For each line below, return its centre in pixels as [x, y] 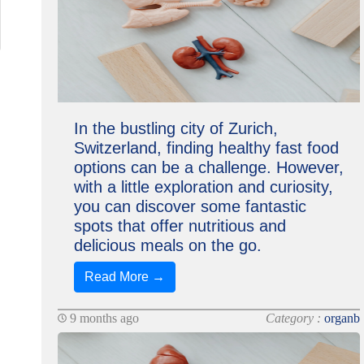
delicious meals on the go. [167, 245]
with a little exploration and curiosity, [203, 187]
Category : [295, 318]
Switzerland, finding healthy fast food [206, 148]
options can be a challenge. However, [208, 167]
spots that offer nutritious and [180, 226]
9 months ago [102, 318]
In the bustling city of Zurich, [175, 128]
